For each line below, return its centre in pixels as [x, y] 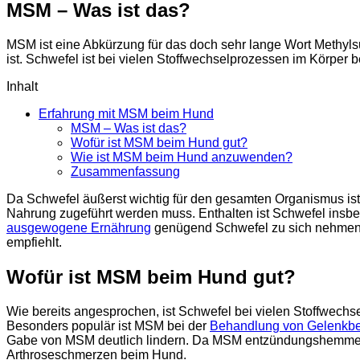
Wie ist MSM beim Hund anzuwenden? [182, 157]
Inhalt [22, 86]
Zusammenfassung [125, 171]
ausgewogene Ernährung [79, 227]
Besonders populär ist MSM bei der [108, 325]
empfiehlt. [34, 242]
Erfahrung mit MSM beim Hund [126, 113]
